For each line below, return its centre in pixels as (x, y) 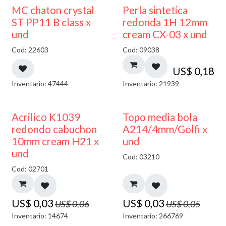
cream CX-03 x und (165, 34)
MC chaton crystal (53, 10)
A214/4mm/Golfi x (165, 129)
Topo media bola (160, 117)
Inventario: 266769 (153, 215)
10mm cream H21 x (55, 141)
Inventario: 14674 (40, 215)
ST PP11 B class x (51, 22)
